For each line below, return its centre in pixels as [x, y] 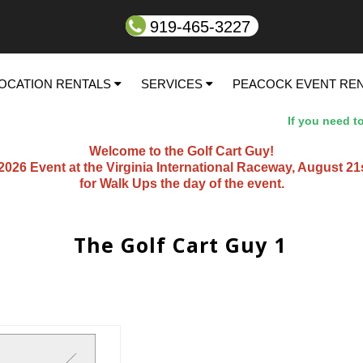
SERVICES [173, 84]
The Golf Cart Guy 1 [180, 245]
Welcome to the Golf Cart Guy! [181, 151]
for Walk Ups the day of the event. [181, 183]
